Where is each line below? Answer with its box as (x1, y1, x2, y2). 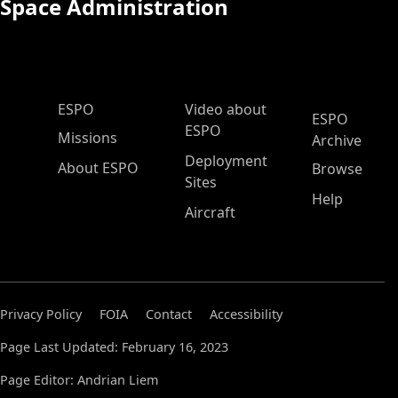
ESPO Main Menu (28, 96, 185, 122)
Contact (146, 306, 192, 323)
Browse (312, 159, 362, 179)
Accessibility (210, 306, 283, 323)
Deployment (185, 151, 267, 171)
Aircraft (185, 203, 235, 223)
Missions (58, 128, 117, 148)
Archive (312, 131, 362, 151)
